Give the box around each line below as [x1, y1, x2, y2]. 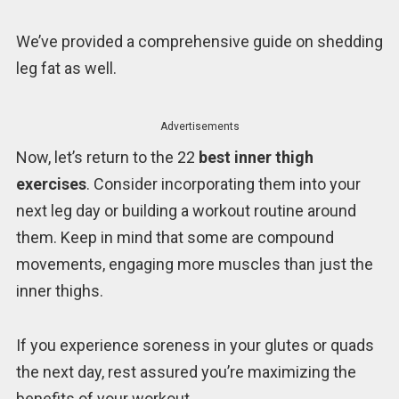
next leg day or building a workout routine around [15, 201, 356, 221]
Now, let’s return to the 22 [15, 148, 199, 167]
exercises [15, 175, 86, 194]
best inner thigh [198, 148, 313, 167]
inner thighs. [15, 281, 103, 301]
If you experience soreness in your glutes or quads [15, 335, 374, 354]
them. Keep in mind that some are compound [15, 228, 334, 248]
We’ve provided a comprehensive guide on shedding [15, 31, 383, 51]
